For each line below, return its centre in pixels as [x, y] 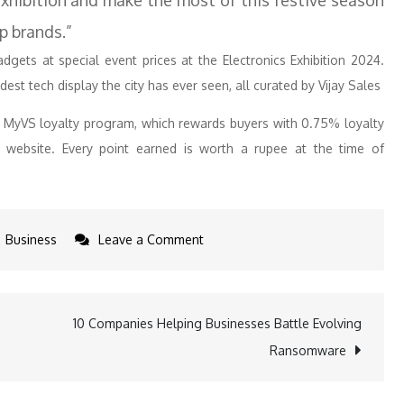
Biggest [225, 365]
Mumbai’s [230, 340]
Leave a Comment [151, 239]
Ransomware [308, 350]
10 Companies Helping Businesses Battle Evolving [217, 323]
